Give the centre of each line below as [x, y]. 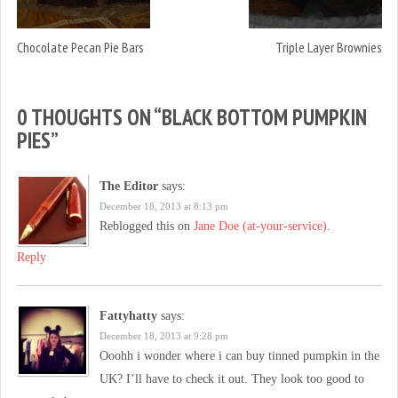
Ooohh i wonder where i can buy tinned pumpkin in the [239, 356]
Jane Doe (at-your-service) [260, 227]
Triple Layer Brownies [328, 48]
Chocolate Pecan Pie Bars [80, 48]
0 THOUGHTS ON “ [89, 117]
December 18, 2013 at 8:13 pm [163, 207]
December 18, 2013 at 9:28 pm [163, 337]
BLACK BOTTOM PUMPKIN [264, 117]
